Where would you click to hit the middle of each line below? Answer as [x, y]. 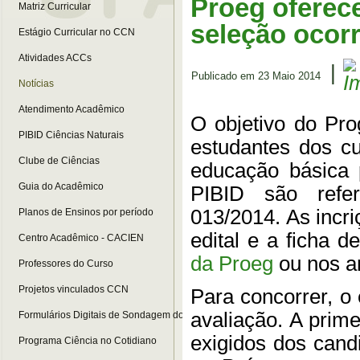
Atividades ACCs [55, 58]
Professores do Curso [66, 264]
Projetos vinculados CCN [74, 289]
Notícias [36, 84]
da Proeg [232, 263]
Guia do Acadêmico [61, 186]
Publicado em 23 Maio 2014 [258, 76]
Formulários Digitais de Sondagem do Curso [116, 315]
